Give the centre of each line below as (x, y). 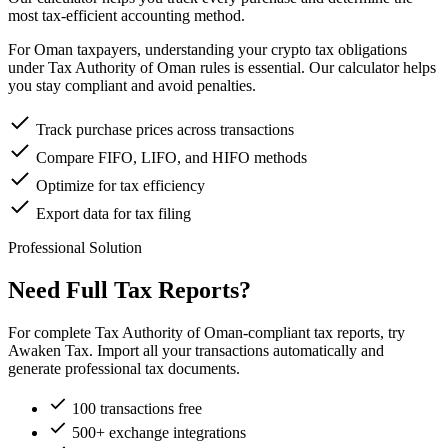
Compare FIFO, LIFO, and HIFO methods (171, 158)
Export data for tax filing (113, 214)
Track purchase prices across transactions (165, 130)
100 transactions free (137, 409)
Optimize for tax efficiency (120, 186)
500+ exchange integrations (159, 433)
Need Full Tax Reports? (129, 290)
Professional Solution (75, 248)
